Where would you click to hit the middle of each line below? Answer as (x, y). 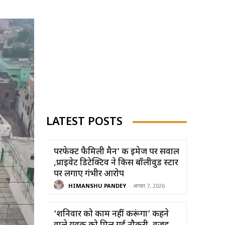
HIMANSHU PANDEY (97, 187)
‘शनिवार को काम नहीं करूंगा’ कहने (111, 214)
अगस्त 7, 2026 (149, 187)
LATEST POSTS (84, 122)
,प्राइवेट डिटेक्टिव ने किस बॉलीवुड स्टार (116, 163)
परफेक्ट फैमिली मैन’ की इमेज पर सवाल (117, 152)
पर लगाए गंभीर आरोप (89, 174)
